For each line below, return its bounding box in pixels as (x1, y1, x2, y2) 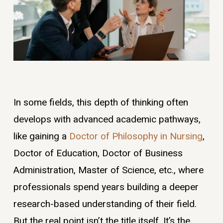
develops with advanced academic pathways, (13, 112, 201, 126)
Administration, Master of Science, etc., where (13, 163, 204, 177)
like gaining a (13, 129, 69, 143)
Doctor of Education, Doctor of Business (13, 146, 183, 160)
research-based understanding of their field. (13, 197, 197, 211)
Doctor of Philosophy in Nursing (69, 129, 203, 143)
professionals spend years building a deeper (13, 180, 199, 194)
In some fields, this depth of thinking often (13, 95, 188, 110)
